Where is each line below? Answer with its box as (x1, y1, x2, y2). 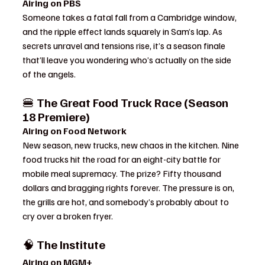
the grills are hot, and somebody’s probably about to (22, 196, 231, 208)
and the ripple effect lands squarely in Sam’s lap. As (22, 25, 224, 37)
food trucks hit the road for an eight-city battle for (22, 153, 222, 165)
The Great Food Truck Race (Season (37, 95, 231, 110)
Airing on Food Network (22, 125, 127, 137)
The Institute (37, 237, 105, 252)
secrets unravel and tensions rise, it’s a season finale (22, 40, 227, 51)
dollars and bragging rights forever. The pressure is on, (22, 182, 236, 193)
